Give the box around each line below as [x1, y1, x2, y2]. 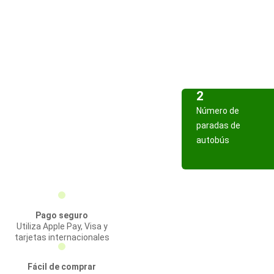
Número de [196, 106, 239, 116]
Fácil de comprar [28, 262, 96, 272]
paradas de [196, 120, 240, 130]
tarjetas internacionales [14, 232, 109, 242]
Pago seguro [35, 210, 88, 220]
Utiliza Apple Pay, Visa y [16, 221, 108, 231]
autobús [196, 135, 229, 145]
